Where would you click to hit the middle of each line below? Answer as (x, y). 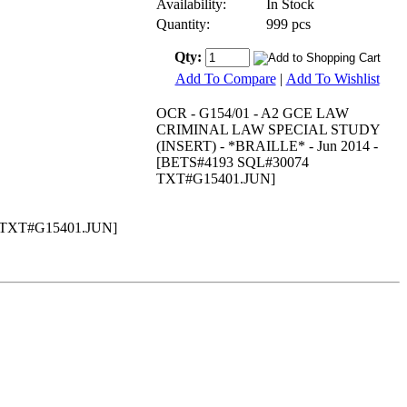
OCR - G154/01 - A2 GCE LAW (253, 113)
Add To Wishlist (333, 78)
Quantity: (183, 24)
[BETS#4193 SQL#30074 (233, 162)
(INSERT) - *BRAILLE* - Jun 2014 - (267, 145)
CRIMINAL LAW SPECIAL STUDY (268, 129)
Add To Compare (225, 78)
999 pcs (288, 24)
